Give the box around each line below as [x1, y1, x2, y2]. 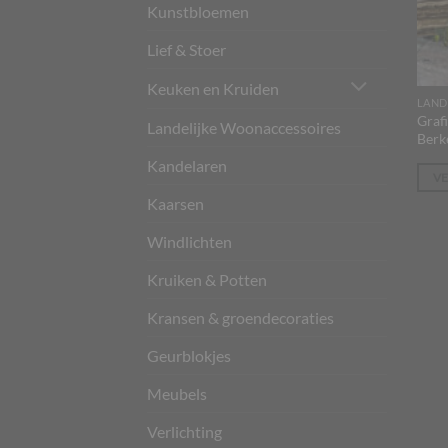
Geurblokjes [147, 345, 231, 365]
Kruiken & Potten [147, 269, 267, 289]
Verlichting [147, 421, 222, 441]
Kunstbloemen [147, 2, 249, 21]
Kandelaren [147, 155, 227, 175]
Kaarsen [147, 193, 204, 213]
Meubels [147, 383, 207, 403]
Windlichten [147, 231, 232, 251]
